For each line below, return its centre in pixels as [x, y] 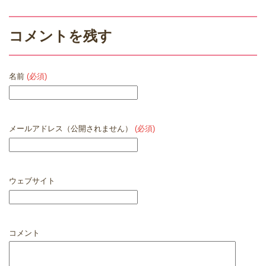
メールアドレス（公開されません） [72, 129]
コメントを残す [61, 36]
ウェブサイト [32, 181]
